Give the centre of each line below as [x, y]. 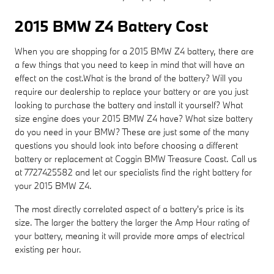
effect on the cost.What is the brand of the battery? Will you [128, 78]
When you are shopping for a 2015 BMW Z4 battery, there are [134, 51]
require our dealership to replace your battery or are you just [131, 91]
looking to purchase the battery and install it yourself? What [129, 105]
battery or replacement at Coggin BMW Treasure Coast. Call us [136, 158]
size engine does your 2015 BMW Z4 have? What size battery [134, 118]
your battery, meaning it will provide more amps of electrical [130, 235]
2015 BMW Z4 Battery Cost [111, 26]
